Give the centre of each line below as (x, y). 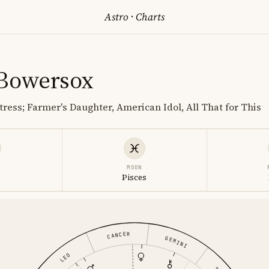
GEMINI (176, 242)
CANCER (118, 235)
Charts (149, 17)
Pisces (134, 177)
